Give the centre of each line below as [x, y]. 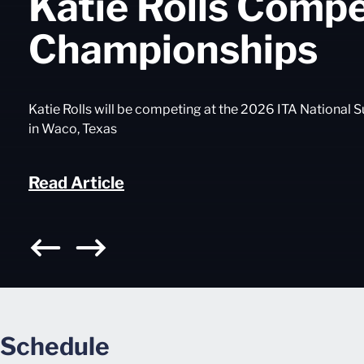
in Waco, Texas [73, 129]
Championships [173, 50]
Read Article [76, 182]
